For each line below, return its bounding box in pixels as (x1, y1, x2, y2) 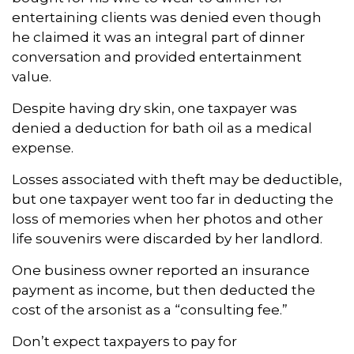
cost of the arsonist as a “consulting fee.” (12, 302, 288, 318)
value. (12, 69, 51, 85)
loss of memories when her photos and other (12, 211, 323, 227)
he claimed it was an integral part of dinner (12, 29, 305, 45)
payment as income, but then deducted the (12, 282, 315, 298)
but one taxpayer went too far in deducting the (12, 191, 333, 207)
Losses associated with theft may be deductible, (12, 171, 342, 187)
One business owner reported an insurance (12, 262, 310, 278)
